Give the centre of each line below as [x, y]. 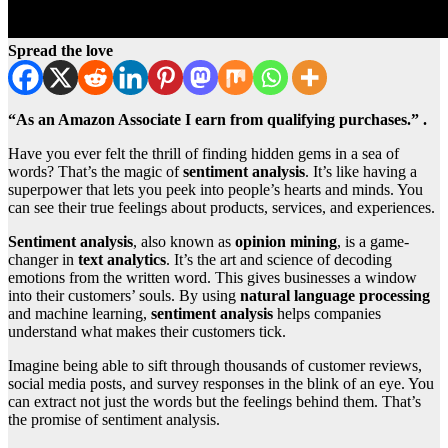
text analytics [122, 260]
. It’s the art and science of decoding [279, 260]
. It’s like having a [361, 172]
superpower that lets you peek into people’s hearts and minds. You [215, 190]
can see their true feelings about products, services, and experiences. [221, 208]
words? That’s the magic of [95, 172]
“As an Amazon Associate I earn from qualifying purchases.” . [217, 120]
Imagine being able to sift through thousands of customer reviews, [215, 366]
